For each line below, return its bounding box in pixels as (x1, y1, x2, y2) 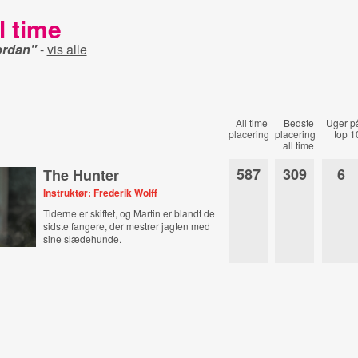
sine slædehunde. (43, 232, 122, 245)
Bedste (284, 116, 315, 129)
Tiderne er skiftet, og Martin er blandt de (43, 206, 216, 220)
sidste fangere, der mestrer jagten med (43, 219, 211, 233)
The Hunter (43, 165, 120, 185)
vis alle (46, 40, 87, 58)
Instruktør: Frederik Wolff (43, 185, 158, 200)
